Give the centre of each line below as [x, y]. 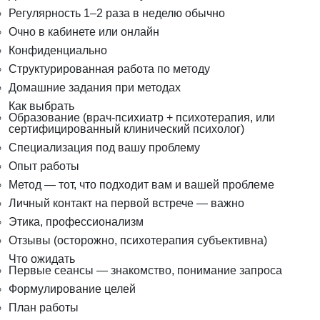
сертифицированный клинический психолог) [126, 129]
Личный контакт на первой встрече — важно [126, 204]
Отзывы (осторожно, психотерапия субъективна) [138, 241]
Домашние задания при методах [95, 88]
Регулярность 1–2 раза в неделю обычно [117, 14]
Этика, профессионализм [76, 222]
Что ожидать [42, 259]
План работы [44, 308]
